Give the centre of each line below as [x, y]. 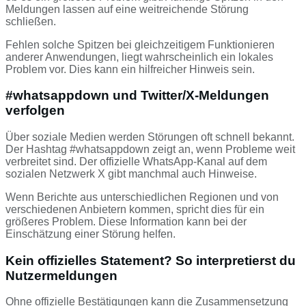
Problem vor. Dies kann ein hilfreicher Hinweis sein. [130, 69]
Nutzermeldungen [61, 275]
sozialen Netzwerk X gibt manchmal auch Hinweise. [131, 174]
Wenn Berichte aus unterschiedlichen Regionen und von [142, 197]
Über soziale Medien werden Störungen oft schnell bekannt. [150, 137]
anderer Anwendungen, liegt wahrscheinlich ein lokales [139, 57]
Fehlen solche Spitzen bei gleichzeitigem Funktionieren [140, 44]
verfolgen [35, 111]
